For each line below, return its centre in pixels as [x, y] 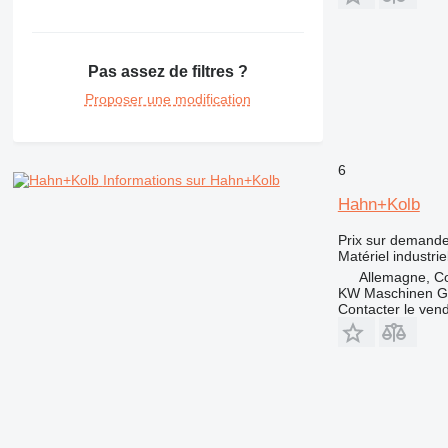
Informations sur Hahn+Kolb [191, 180]
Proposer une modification [167, 99]
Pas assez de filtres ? [167, 72]
